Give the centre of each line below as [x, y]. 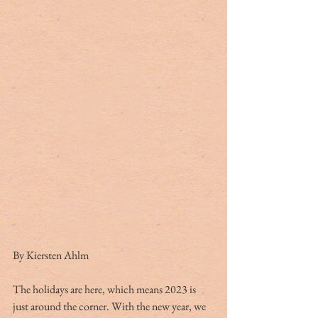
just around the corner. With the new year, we [110, 307]
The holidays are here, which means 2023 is [105, 290]
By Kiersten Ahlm [51, 256]
